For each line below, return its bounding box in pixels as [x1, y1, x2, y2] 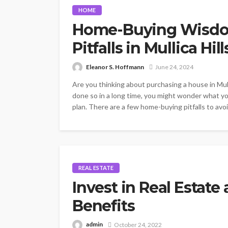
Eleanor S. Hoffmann [86, 63, 144, 71]
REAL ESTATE [78, 164, 113, 171]
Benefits [72, 196, 135, 215]
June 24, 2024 [155, 63, 193, 71]
